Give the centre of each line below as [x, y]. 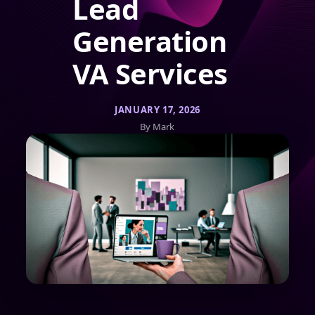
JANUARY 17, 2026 [157, 110]
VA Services [150, 73]
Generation [150, 41]
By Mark [157, 127]
